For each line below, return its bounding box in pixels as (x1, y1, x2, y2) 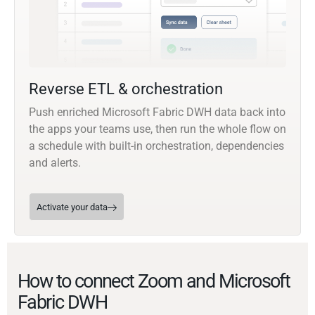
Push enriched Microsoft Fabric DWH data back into (29, 105, 285, 120)
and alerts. (29, 156, 81, 170)
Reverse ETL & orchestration (29, 80, 223, 98)
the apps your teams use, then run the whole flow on (29, 122, 286, 136)
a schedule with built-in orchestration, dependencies (29, 139, 284, 153)
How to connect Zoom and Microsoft (18, 270, 290, 293)
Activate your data (37, 202, 108, 213)
